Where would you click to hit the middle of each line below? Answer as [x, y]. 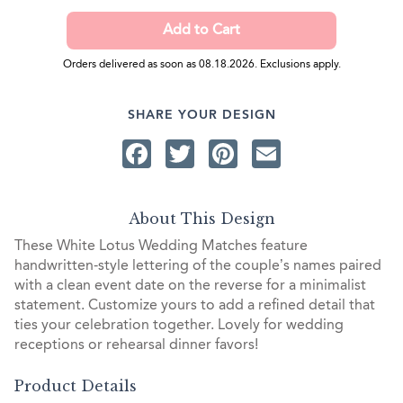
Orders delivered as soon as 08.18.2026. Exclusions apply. [201, 64]
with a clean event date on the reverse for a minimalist [190, 287]
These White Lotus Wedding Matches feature [161, 247]
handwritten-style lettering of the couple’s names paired [198, 267]
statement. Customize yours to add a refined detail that [195, 306]
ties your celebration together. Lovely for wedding [179, 326]
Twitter [238, 153]
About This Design [201, 219]
